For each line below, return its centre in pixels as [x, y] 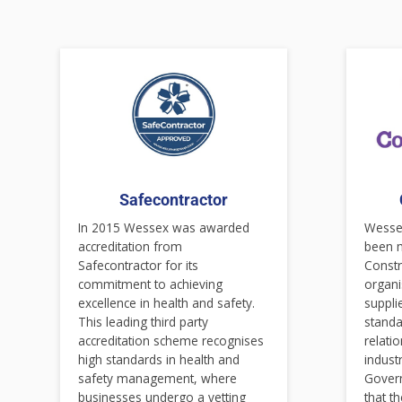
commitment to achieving [151, 284]
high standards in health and [159, 359]
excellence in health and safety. [167, 302]
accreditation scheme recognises [171, 340]
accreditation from [131, 246]
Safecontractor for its [139, 265]
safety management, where [158, 378]
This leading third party [144, 321]
